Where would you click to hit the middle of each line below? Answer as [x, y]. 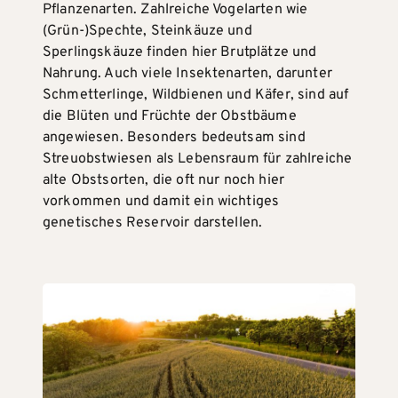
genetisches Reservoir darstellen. [153, 223]
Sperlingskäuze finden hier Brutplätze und [180, 52]
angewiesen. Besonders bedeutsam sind [174, 137]
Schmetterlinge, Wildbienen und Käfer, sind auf [196, 95]
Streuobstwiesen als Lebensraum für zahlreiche [198, 159]
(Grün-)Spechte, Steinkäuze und [147, 31]
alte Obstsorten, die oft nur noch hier [164, 180]
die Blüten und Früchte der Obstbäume [170, 116]
